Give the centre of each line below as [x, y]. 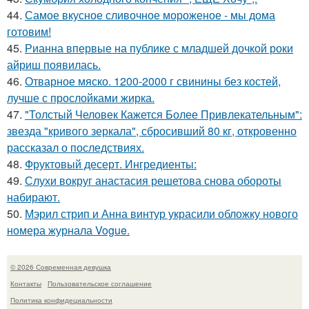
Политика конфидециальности [61, 300]
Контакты [26, 284]
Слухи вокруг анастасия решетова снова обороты [153, 181]
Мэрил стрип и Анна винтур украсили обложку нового [161, 214]
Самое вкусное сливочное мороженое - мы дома [150, 15]
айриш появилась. [54, 65]
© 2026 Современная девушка [61, 267]
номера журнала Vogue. [68, 230]
